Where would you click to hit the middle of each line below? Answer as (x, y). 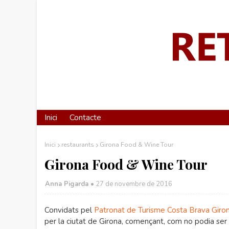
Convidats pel (69, 210)
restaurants (78, 145)
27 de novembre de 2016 (134, 184)
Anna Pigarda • (70, 184)
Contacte (85, 118)
